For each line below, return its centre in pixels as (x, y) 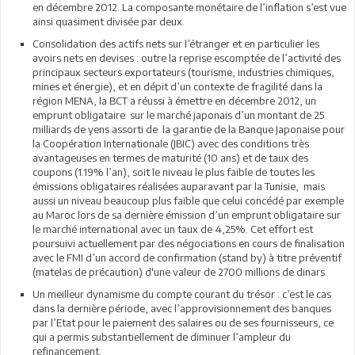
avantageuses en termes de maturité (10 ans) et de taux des (170, 158)
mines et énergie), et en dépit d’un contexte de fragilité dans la (177, 86)
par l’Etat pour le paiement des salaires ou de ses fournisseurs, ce (183, 323)
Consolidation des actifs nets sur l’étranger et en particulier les (176, 44)
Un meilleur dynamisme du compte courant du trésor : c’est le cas (182, 294)
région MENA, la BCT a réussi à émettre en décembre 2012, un (174, 101)
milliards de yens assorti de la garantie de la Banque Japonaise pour (189, 129)
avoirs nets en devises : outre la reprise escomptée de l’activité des (187, 58)
